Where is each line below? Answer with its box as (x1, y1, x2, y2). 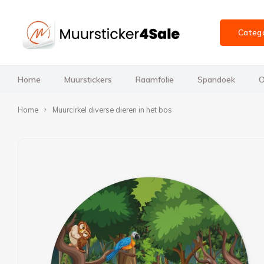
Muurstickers (64, 74, 112, 85)
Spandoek (197, 74, 235, 85)
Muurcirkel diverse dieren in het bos (52, 105, 172, 114)
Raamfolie (136, 74, 174, 85)
